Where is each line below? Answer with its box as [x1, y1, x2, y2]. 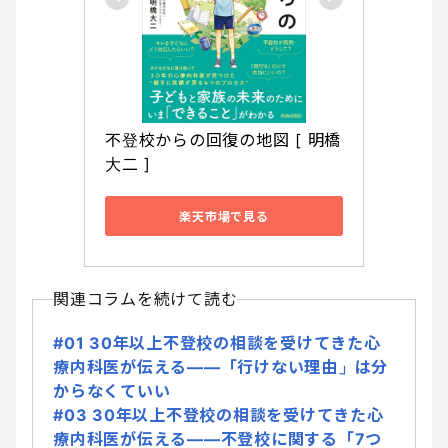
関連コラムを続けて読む [53, 289, 238, 310]
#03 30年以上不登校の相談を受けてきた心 [53, 405, 384, 426]
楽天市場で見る [179, 208, 269, 224]
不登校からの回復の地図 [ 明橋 [105, 130, 341, 151]
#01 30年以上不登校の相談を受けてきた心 [53, 333, 381, 354]
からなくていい [53, 381, 171, 402]
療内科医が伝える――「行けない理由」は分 [53, 357, 388, 378]
